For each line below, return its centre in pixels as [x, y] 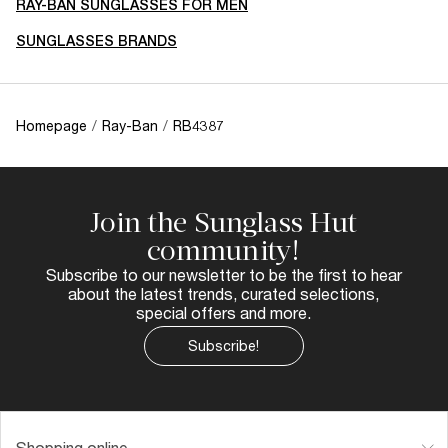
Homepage [51, 125]
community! [223, 250]
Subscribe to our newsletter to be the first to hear [223, 274]
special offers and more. [223, 312]
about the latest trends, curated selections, [223, 293]
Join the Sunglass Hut [223, 222]
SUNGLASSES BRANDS [96, 40]
